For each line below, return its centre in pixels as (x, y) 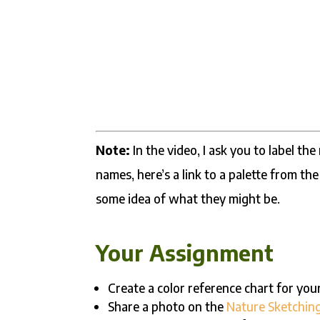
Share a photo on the (167, 307)
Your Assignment (185, 253)
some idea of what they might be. (188, 199)
